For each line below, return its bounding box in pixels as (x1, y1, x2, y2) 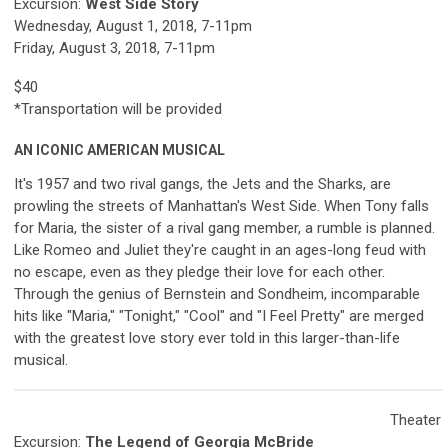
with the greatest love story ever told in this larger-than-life (14, 329, 400, 347)
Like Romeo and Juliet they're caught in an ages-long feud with (14, 241, 426, 259)
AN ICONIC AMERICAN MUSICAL (14, 142, 225, 158)
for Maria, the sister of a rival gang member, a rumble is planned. (14, 219, 435, 237)
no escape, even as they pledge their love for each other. (14, 263, 385, 281)
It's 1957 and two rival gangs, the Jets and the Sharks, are (14, 175, 391, 193)
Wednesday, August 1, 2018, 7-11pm (14, 17, 252, 35)
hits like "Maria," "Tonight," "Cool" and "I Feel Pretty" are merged (14, 307, 424, 325)
